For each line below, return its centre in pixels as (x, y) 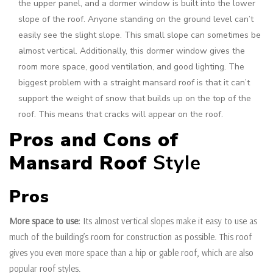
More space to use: (45, 221)
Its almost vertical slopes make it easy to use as (169, 221)
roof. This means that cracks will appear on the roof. (121, 114)
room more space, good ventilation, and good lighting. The (131, 66)
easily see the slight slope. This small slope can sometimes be (140, 35)
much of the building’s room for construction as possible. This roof (130, 236)
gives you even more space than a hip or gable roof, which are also (131, 252)
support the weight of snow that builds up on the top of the (135, 98)
